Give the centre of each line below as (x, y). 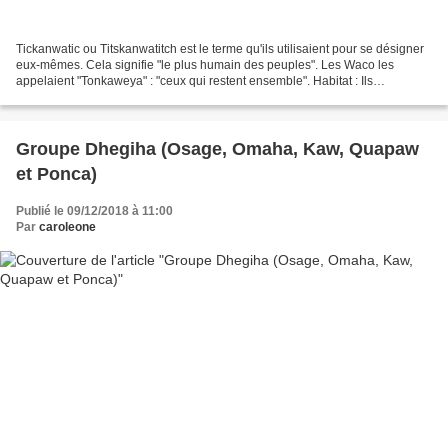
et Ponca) (56, 173)
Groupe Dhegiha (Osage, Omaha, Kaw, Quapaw (217, 148)
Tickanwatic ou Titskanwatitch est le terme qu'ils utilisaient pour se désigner (220, 48)
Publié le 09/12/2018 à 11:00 (94, 210)
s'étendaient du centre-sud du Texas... (118, 96)
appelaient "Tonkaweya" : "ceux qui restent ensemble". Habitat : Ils (194, 80)
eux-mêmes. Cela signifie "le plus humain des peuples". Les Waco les (205, 64)
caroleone (67, 226)
